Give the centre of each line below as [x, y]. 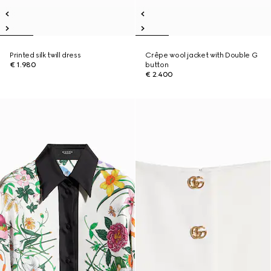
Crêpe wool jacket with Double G [201, 55]
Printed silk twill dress [45, 55]
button [157, 65]
